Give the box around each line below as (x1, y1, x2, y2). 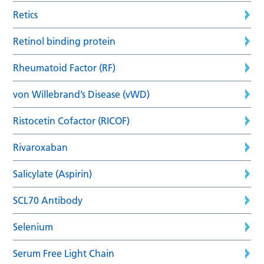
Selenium (13, 220, 54, 233)
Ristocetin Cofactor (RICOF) (13, 114, 130, 127)
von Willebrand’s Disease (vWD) (13, 88, 150, 100)
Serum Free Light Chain (13, 247, 115, 259)
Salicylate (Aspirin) (13, 167, 93, 180)
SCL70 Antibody (13, 194, 83, 206)
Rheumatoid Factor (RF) (13, 61, 116, 74)
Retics (13, 8, 38, 21)
